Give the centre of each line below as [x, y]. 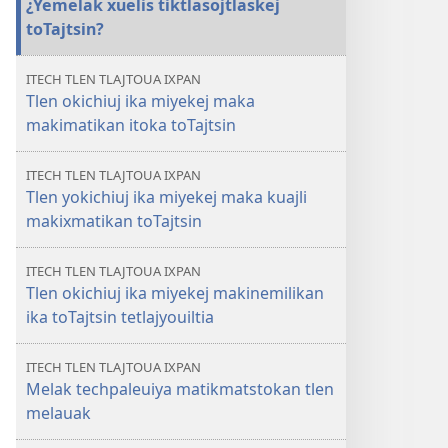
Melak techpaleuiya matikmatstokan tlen [180, 389]
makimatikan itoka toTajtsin [131, 125]
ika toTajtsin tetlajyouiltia [120, 317]
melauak [58, 413]
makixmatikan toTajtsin [114, 221]
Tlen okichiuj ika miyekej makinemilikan [175, 293]
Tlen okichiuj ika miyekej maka [140, 101]
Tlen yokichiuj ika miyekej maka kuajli [166, 197]
